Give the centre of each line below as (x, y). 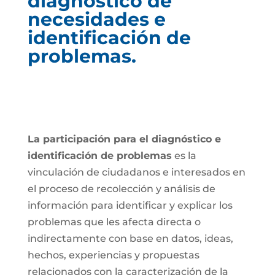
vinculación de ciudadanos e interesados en (136, 172)
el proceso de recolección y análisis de (121, 189)
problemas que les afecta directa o (114, 222)
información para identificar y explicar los (130, 205)
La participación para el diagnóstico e (124, 139)
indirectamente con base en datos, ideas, (130, 238)
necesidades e (96, 19)
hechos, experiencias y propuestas (113, 255)
